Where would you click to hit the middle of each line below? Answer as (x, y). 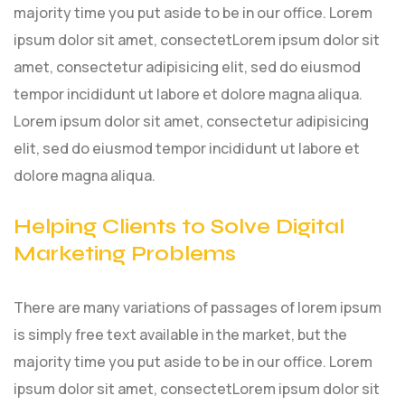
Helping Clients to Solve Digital (179, 226)
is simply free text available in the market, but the (180, 334)
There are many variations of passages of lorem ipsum (198, 307)
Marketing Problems (125, 253)
